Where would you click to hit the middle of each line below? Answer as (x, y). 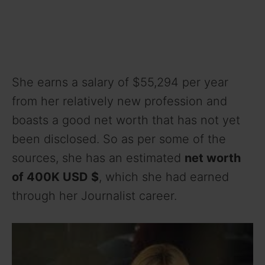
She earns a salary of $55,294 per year (120, 82)
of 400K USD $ (55, 177)
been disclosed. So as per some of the (119, 139)
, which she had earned (164, 177)
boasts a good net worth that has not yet (126, 120)
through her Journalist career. (94, 195)
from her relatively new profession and (119, 101)
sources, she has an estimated (98, 158)
